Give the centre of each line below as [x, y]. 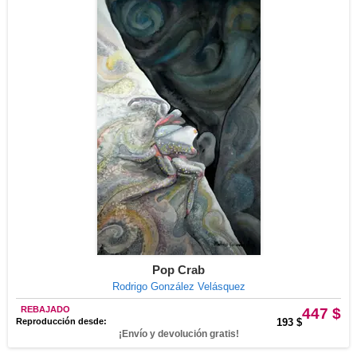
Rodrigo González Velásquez [178, 286]
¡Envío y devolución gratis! [178, 334]
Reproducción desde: [61, 321]
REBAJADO [45, 309]
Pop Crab [178, 270]
